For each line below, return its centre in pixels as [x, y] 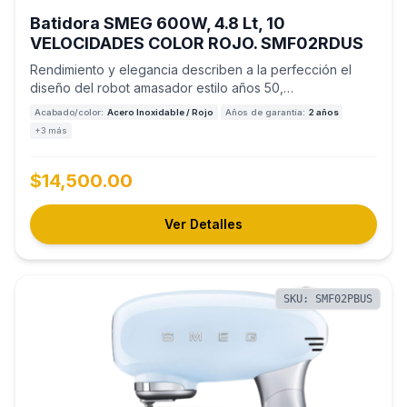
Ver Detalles [203, 223]
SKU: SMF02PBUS [328, 298]
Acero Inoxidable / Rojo [160, 112]
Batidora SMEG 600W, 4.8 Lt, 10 [158, 23]
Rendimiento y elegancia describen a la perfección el [191, 69]
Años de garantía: [265, 112]
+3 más [50, 130]
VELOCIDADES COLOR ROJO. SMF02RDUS [197, 43]
